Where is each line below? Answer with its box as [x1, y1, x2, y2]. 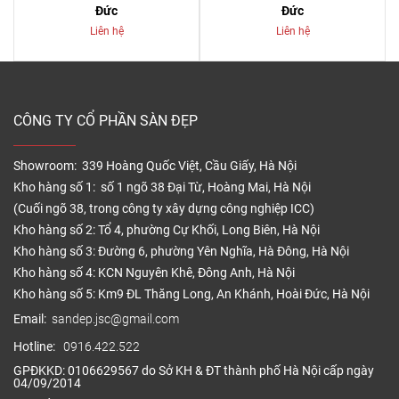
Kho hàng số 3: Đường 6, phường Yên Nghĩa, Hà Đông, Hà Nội [13, 244, 349, 260]
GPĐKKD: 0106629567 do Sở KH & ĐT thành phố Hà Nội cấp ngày [13, 363, 374, 379]
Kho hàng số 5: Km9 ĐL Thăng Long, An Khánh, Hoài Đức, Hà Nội [13, 287, 370, 303]
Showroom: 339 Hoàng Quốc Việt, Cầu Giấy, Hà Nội [13, 159, 297, 175]
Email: [13, 311, 52, 327]
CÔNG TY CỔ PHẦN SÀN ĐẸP [13, 112, 198, 130]
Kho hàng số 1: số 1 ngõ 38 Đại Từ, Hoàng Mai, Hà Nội [13, 180, 311, 196]
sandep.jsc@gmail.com [52, 312, 179, 328]
